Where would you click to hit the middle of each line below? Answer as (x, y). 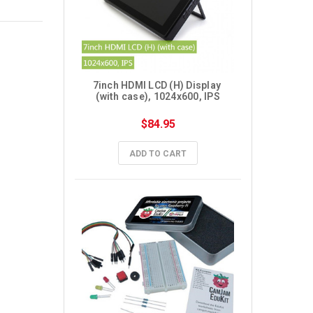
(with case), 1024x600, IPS (158, 96)
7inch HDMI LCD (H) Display (157, 85)
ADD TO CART (158, 154)
